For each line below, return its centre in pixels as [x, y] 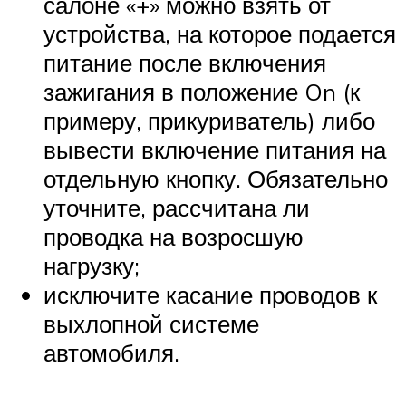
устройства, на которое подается [220, 34]
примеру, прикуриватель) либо [209, 121]
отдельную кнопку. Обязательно [216, 179]
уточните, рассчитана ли [177, 208]
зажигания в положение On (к [202, 92]
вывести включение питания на [215, 150]
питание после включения [185, 63]
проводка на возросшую [174, 237]
